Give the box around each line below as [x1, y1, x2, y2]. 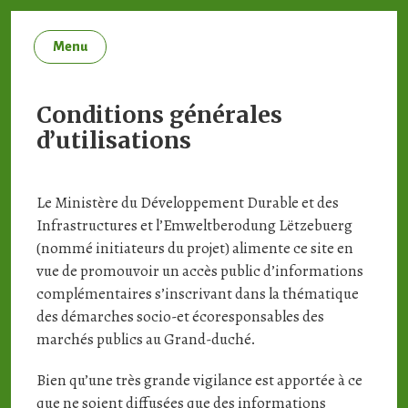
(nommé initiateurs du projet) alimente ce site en [36, 238, 353, 259]
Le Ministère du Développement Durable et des [36, 192, 339, 213]
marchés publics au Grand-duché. [36, 329, 256, 350]
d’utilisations [36, 126, 191, 155]
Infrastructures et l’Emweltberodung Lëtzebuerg [36, 215, 352, 236]
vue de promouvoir [36, 260, 159, 281]
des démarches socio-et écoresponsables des [36, 306, 324, 327]
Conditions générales [36, 100, 282, 129]
